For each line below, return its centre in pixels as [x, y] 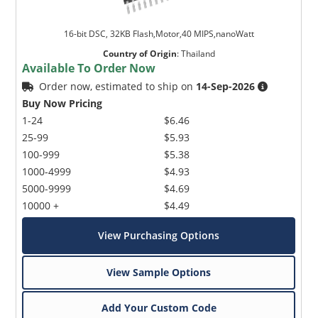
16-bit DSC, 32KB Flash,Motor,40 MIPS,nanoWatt [159, 33]
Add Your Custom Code [159, 307]
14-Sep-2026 [226, 86]
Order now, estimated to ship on [118, 86]
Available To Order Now [89, 68]
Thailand [198, 53]
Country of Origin [139, 53]
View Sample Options [159, 272]
